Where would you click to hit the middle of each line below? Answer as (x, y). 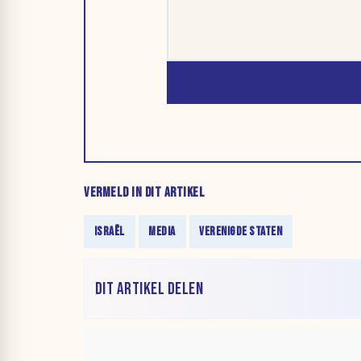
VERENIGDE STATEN (241, 232)
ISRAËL (109, 232)
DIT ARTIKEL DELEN (149, 288)
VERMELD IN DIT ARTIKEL (144, 193)
